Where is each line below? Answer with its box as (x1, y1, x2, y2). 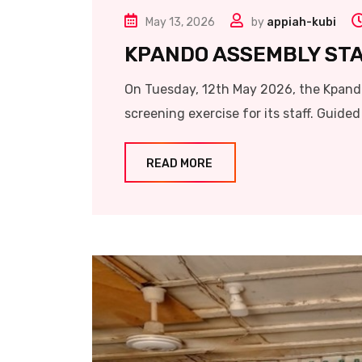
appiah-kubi (267, 15, 336, 29)
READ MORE (146, 156, 213, 170)
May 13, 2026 (145, 15, 215, 29)
